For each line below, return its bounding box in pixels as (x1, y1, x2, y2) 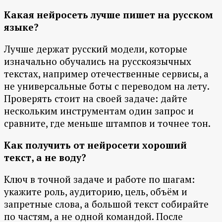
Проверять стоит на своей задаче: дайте (4, 92, 187, 105)
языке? (4, 21, 39, 34)
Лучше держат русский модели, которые (4, 43, 187, 55)
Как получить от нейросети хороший (4, 139, 187, 152)
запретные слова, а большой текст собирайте (4, 198, 209, 211)
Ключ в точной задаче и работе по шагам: (4, 173, 195, 186)
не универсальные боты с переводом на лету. (4, 80, 209, 93)
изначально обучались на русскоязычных (4, 55, 191, 68)
